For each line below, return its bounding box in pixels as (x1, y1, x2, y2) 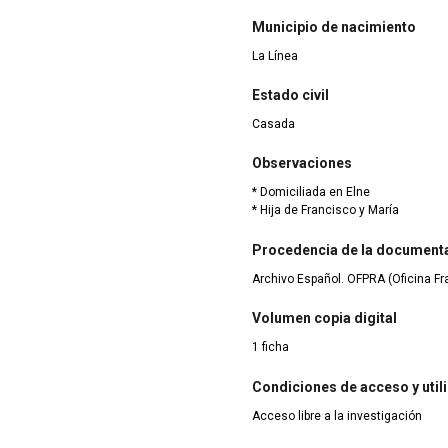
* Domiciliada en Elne (252, 185, 370, 200)
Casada (252, 117, 295, 132)
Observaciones (252, 155, 352, 172)
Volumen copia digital (252, 310, 397, 327)
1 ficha (252, 340, 289, 355)
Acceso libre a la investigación (252, 408, 422, 423)
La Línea (252, 48, 298, 63)
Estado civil (252, 87, 329, 104)
